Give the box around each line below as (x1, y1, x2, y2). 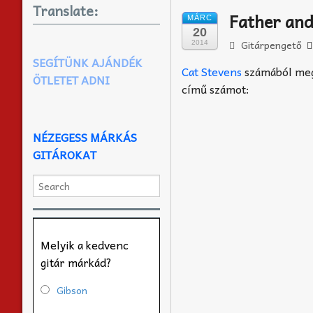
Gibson (57, 282, 87, 298)
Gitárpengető (238, 36, 302, 52)
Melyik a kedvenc (41, 235, 129, 254)
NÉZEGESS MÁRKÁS (33, 127, 137, 146)
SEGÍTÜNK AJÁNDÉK (33, 52, 143, 71)
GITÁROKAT (33, 145, 96, 163)
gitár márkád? (41, 252, 112, 271)
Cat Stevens (182, 61, 242, 80)
